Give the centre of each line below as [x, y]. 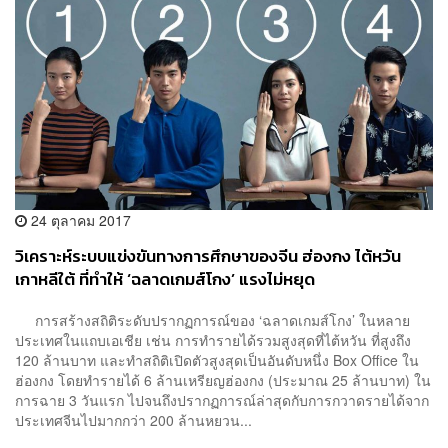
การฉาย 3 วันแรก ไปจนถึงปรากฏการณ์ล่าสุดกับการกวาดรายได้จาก [222, 400]
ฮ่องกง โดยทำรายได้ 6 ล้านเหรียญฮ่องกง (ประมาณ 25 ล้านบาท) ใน [223, 380]
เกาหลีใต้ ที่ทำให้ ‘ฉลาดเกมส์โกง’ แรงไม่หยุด [165, 279]
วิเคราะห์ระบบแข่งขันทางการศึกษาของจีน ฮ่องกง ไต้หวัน [208, 256]
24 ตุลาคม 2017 [79, 219]
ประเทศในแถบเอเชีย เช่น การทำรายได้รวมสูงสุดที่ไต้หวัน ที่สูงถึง [213, 340]
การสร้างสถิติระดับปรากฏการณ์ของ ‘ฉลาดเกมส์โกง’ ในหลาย [212, 320]
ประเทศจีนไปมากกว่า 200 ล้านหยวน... [133, 420]
